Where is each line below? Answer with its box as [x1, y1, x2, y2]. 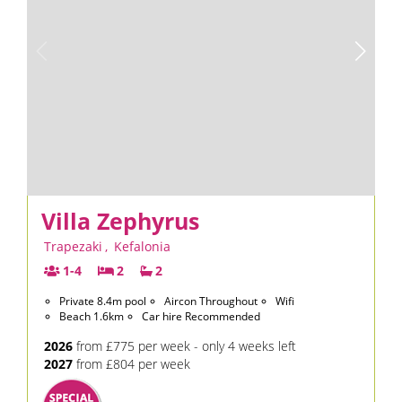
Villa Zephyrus [41, 205, 199, 236]
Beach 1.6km [59, 309, 124, 324]
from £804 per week [73, 355, 190, 372]
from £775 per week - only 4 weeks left [73, 337, 296, 354]
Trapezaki [44, 238, 102, 255]
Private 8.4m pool [59, 293, 146, 309]
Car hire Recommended [142, 309, 260, 324]
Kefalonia [114, 238, 170, 255]
